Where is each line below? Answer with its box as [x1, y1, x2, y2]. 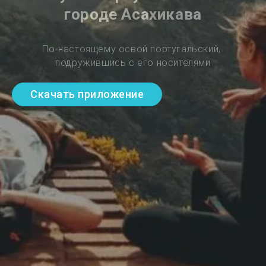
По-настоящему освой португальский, [42, 43, 224, 55]
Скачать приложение [30, 88, 144, 101]
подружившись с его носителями [55, 56, 211, 68]
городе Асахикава [64, 5, 202, 23]
